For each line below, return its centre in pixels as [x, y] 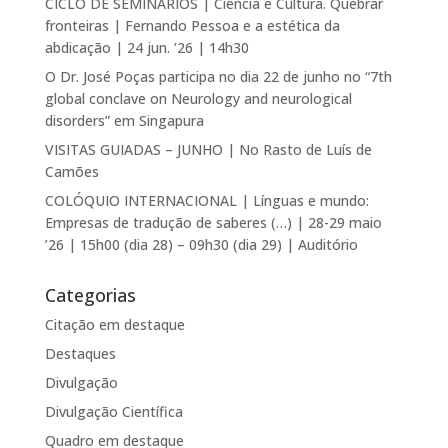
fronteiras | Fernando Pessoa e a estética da [192, 25]
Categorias [90, 294]
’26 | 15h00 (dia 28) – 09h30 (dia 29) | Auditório [201, 244]
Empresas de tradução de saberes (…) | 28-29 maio [213, 222]
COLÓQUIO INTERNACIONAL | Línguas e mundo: [206, 200]
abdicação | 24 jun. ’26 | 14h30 [146, 47]
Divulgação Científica [113, 411]
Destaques [80, 353]
